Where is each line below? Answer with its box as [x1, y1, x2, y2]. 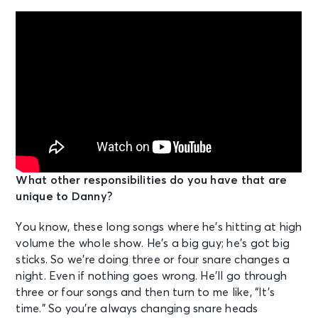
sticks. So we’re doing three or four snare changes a [16, 253, 290, 265]
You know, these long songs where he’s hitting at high [16, 221, 302, 233]
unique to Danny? [16, 190, 114, 202]
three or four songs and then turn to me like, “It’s [16, 286, 275, 298]
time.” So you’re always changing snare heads [16, 302, 258, 314]
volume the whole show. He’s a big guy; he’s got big [16, 237, 290, 249]
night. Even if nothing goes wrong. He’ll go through [16, 270, 287, 282]
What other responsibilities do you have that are [16, 174, 287, 186]
